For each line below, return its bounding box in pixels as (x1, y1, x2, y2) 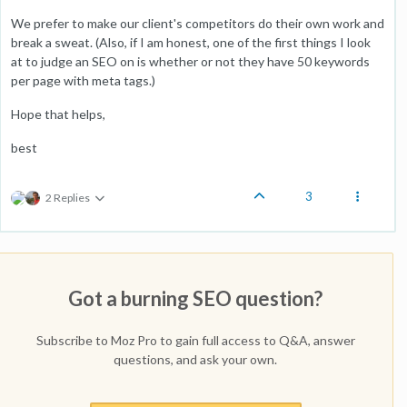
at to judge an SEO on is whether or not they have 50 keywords (11, 53, 370, 69)
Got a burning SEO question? (68, 285, 323, 311)
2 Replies (45, 190, 90, 204)
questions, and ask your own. (114, 351, 277, 367)
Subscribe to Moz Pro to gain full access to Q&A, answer (35, 332, 355, 348)
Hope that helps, (11, 105, 105, 122)
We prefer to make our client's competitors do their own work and (11, 15, 384, 31)
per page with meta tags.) (11, 72, 155, 88)
